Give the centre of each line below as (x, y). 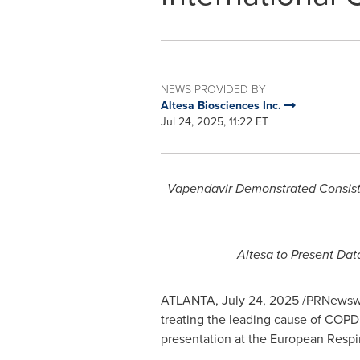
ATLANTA (188, 300)
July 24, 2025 (260, 300)
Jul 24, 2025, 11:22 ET (214, 121)
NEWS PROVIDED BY (213, 89)
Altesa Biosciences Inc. (222, 105)
